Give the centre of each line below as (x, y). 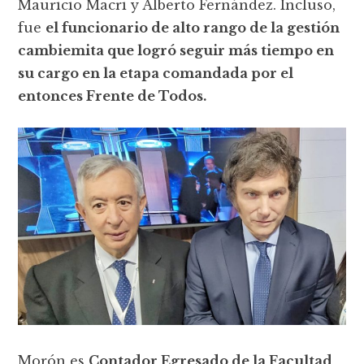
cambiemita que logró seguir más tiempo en (176, 50)
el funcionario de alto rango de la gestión (193, 27)
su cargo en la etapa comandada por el (156, 73)
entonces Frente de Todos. (113, 95)
